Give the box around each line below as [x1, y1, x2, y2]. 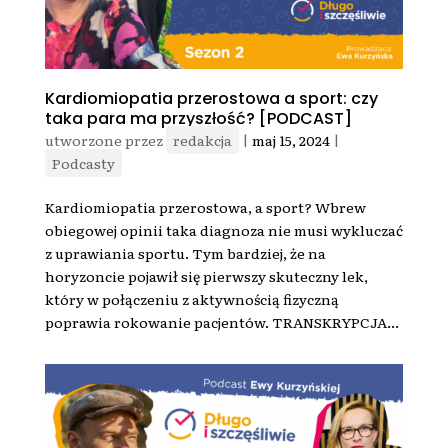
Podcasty [51, 153, 115, 174]
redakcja [172, 130, 232, 151]
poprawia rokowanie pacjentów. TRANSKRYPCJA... [44, 312, 399, 333]
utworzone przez [44, 130, 166, 151]
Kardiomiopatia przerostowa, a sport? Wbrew [44, 197, 366, 218]
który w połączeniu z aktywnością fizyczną [44, 289, 339, 310]
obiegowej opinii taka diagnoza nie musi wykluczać [44, 220, 403, 241]
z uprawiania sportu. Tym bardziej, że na [44, 243, 326, 264]
